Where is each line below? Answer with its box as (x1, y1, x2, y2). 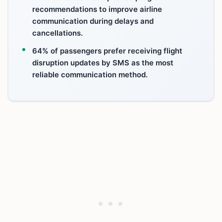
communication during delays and (32, 16, 154, 26)
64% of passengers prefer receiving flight (32, 46, 182, 55)
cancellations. (32, 28, 83, 38)
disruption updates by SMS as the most (32, 58, 173, 67)
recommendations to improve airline (32, 4, 162, 14)
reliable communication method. (32, 70, 148, 79)
